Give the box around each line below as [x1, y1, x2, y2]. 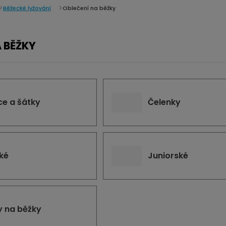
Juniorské [147, 150, 188, 161]
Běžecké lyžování [3, 4, 51, 12]
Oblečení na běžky [63, 4, 116, 12]
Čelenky [147, 96, 181, 108]
